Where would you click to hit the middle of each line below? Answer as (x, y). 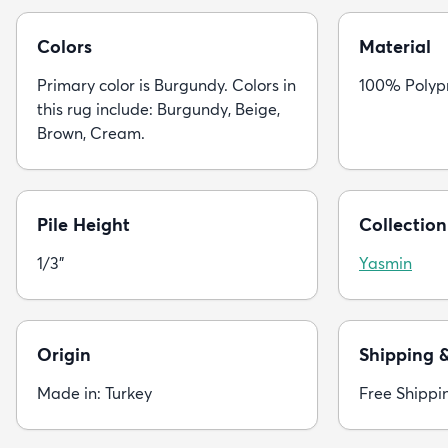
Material (395, 46)
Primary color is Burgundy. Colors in (166, 84)
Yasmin (385, 262)
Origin (64, 354)
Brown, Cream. (91, 132)
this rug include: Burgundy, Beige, (158, 108)
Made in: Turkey (94, 392)
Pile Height (83, 224)
